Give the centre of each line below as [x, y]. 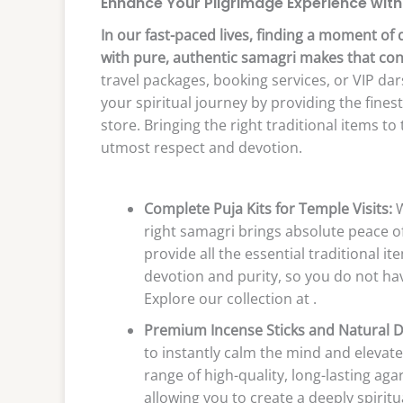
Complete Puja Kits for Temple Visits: [268, 208]
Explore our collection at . [230, 298]
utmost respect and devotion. [201, 148]
